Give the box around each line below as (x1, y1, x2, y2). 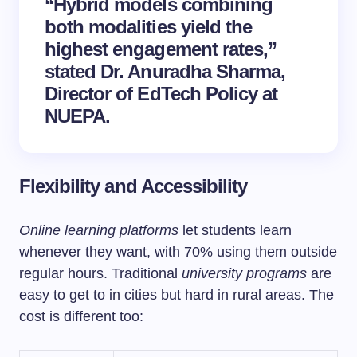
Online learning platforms (19, 222, 178, 238)
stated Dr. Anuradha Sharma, (45, 61, 286, 82)
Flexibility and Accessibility (19, 175, 248, 197)
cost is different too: (19, 308, 143, 324)
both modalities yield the (45, 16, 252, 37)
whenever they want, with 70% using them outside (19, 244, 337, 260)
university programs (182, 265, 307, 281)
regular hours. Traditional (19, 265, 182, 281)
